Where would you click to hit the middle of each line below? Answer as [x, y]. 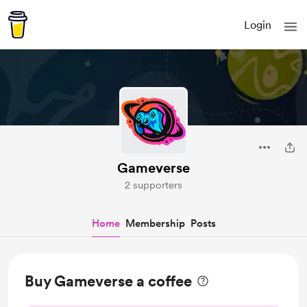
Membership [155, 223]
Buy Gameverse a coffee [108, 281]
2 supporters [153, 185]
